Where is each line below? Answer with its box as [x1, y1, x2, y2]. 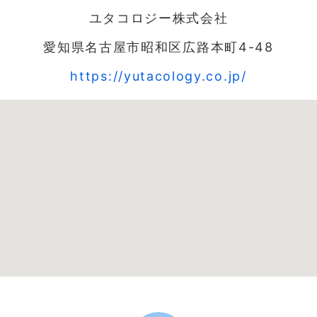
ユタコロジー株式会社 [88, 10, 229, 25]
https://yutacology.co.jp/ [70, 68, 247, 83]
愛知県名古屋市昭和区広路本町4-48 [43, 39, 274, 54]
